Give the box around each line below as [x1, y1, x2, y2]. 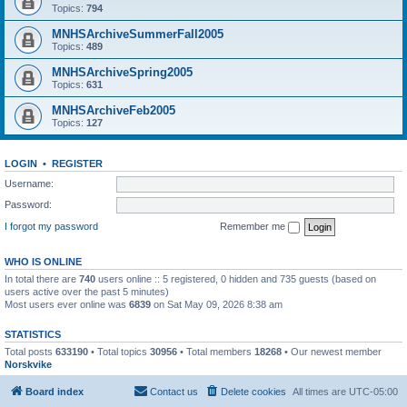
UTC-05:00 [349, 386, 398, 397]
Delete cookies [221, 386, 286, 397]
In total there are [5, 273, 79, 284]
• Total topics [88, 345, 150, 357]
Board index [25, 386, 84, 397]
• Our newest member [282, 345, 382, 357]
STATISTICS [5, 328, 61, 340]
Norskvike [5, 358, 52, 370]
